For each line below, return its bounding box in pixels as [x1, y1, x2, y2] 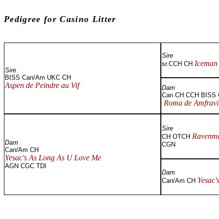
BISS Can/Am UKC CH [5, 74, 71, 81]
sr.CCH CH [162, 60, 195, 67]
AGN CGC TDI [5, 162, 46, 170]
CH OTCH [162, 133, 192, 140]
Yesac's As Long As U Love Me [5, 153, 103, 162]
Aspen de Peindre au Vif [5, 81, 79, 89]
